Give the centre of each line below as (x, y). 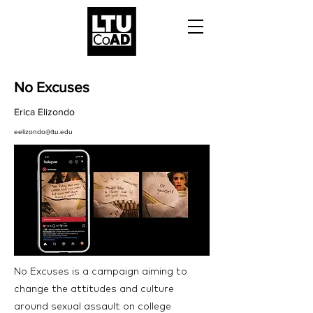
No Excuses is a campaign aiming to (101, 271)
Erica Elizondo (44, 112)
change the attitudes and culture (94, 289)
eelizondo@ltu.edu (43, 132)
